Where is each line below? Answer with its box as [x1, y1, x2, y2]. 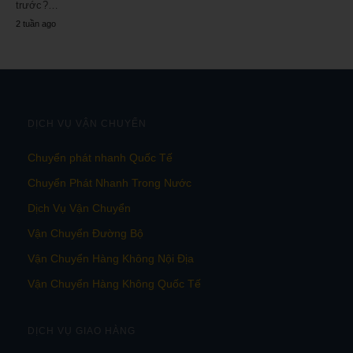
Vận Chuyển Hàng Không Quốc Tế [28, 277, 201, 291]
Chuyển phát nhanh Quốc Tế [28, 151, 173, 165]
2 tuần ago [16, 19, 56, 29]
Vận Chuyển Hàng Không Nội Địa [28, 252, 194, 266]
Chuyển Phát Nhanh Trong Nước [28, 176, 191, 190]
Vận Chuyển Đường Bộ [28, 227, 143, 240]
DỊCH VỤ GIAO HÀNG [28, 325, 136, 337]
